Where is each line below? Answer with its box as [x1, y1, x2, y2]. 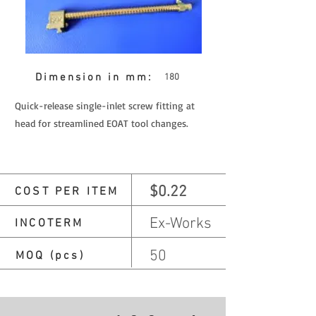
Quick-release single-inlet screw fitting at [15, 99, 195, 111]
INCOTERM [15, 216, 84, 231]
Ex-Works [150, 214, 212, 233]
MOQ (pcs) [16, 248, 85, 263]
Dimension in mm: [35, 71, 152, 84]
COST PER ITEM [15, 184, 119, 199]
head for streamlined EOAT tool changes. [15, 116, 188, 129]
